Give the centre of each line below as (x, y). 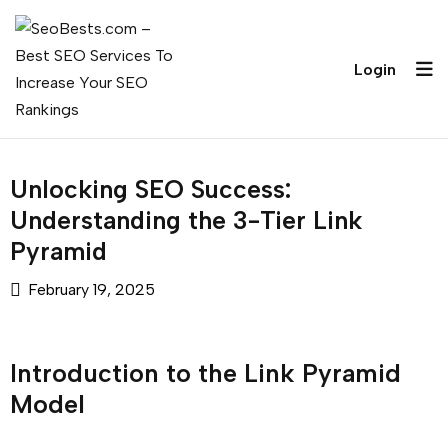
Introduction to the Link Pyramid (205, 373)
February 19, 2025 (91, 289)
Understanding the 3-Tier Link (186, 220)
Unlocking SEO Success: (150, 189)
